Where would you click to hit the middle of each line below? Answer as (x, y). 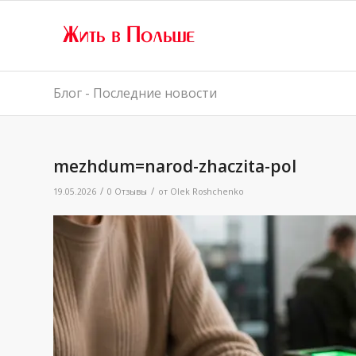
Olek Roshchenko (207, 192)
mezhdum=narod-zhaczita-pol (175, 166)
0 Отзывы (127, 192)
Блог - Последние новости (135, 93)
